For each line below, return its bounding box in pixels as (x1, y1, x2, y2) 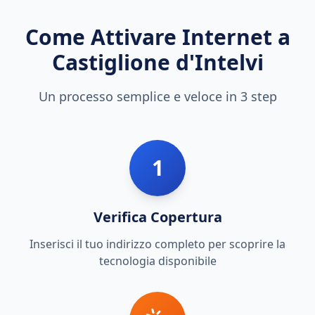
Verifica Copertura (93, 207, 222, 226)
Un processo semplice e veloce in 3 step (38, 88, 277, 105)
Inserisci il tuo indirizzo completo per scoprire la (30, 236, 285, 252)
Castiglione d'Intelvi (51, 48, 264, 77)
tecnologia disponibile (98, 253, 217, 269)
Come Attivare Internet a (25, 22, 290, 51)
